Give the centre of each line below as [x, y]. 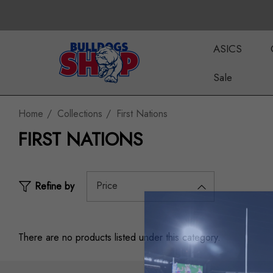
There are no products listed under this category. [119, 237]
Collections [80, 114]
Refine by [55, 186]
